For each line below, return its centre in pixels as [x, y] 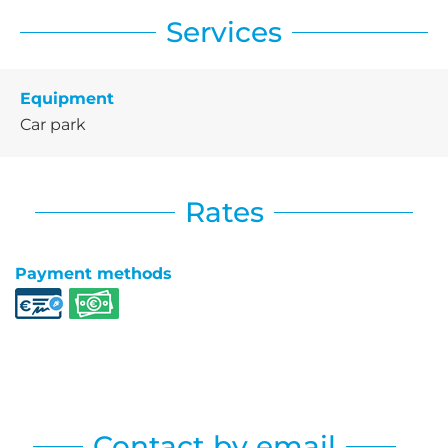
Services [224, 31]
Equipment [67, 98]
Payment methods [93, 273]
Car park [53, 124]
